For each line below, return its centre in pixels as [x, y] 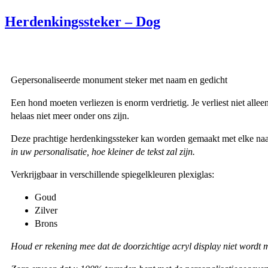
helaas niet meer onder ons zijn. [70, 115]
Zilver [46, 210]
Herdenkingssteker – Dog [83, 21]
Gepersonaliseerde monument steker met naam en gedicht [119, 80]
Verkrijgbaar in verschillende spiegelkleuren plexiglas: [112, 174]
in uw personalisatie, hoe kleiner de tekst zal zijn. [103, 151]
